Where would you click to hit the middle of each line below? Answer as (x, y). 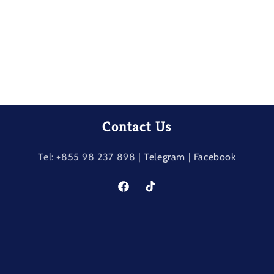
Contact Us (137, 127)
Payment (157, 266)
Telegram (165, 157)
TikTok (155, 193)
